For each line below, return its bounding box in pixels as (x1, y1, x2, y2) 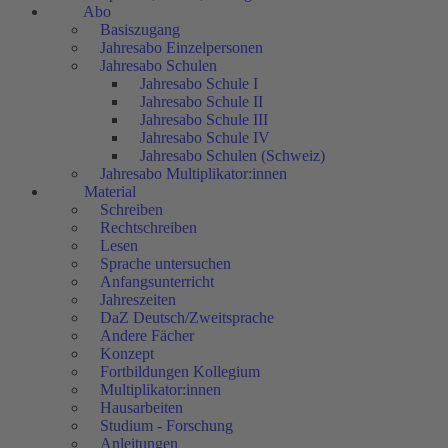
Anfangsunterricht (100, 273, 214, 291)
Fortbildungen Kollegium (100, 363, 260, 381)
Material (84, 183, 136, 201)
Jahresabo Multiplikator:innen (100, 165, 287, 183)
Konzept (100, 345, 154, 363)
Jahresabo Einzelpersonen (100, 39, 263, 57)
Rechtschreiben (100, 219, 197, 237)
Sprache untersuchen (100, 255, 231, 273)
